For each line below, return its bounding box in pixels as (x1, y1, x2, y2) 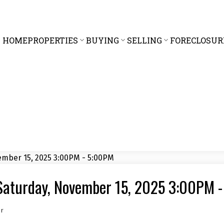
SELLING (126, 34, 162, 45)
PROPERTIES (27, 34, 78, 45)
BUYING (85, 34, 119, 45)
